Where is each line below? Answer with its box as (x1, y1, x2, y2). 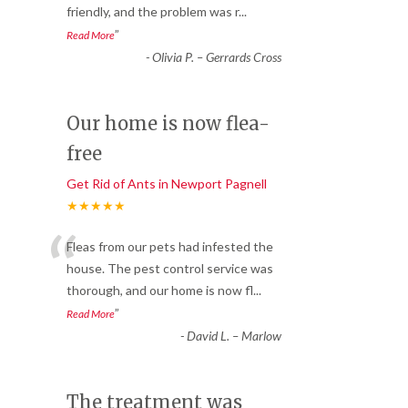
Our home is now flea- (66, 112, 270, 136)
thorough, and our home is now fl (66, 282, 253, 299)
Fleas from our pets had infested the (66, 239, 273, 255)
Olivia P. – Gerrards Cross (151, 49, 281, 66)
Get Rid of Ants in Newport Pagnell (66, 176, 267, 192)
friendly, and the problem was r (66, 4, 239, 20)
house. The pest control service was (66, 260, 273, 277)
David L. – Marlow (186, 328, 281, 344)
